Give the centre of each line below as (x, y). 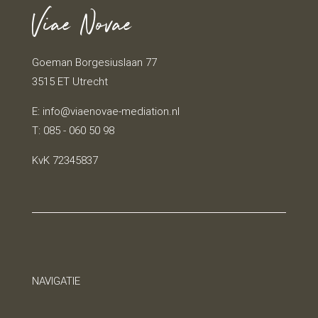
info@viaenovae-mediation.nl (111, 111)
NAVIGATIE (56, 281)
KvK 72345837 (65, 160)
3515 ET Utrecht (70, 82)
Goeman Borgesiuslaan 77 (94, 62)
